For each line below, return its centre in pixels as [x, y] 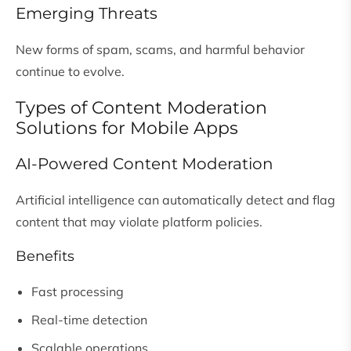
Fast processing [78, 292]
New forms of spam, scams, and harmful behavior [160, 50]
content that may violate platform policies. [139, 222]
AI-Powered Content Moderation [145, 164]
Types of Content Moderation [141, 108]
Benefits [45, 257]
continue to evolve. [70, 72]
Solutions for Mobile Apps [127, 128]
